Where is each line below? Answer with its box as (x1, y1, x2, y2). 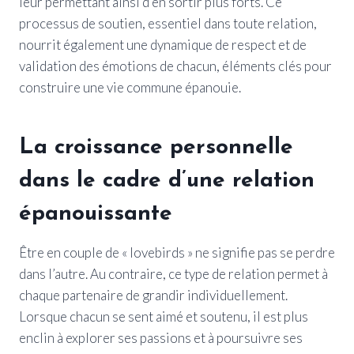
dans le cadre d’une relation (19, 169, 314, 192)
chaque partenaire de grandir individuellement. (19, 286, 288, 303)
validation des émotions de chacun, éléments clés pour (19, 57, 332, 74)
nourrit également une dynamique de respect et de (19, 36, 307, 53)
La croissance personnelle (19, 136, 293, 159)
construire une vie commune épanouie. (19, 78, 241, 96)
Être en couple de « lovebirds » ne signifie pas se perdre (19, 243, 335, 261)
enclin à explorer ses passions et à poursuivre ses (19, 329, 303, 346)
